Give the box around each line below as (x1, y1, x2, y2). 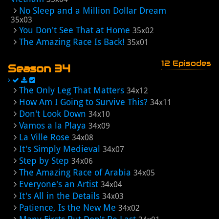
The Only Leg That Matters (19, 85, 124, 95)
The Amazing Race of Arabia (19, 167, 131, 177)
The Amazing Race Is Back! (19, 37, 125, 47)
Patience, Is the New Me (19, 202, 116, 213)
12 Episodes (161, 58, 211, 68)
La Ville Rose (19, 132, 69, 142)
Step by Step (19, 155, 69, 166)
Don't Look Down (19, 109, 86, 119)
